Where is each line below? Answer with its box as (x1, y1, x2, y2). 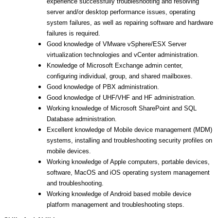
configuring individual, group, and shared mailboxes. (47, 73, 193, 80)
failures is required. (47, 30, 100, 37)
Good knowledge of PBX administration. (47, 83, 159, 91)
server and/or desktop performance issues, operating (47, 8, 195, 16)
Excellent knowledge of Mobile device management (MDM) (47, 126, 212, 133)
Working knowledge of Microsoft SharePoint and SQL (47, 105, 197, 112)
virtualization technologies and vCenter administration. (47, 51, 199, 58)
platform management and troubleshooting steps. (47, 201, 184, 208)
